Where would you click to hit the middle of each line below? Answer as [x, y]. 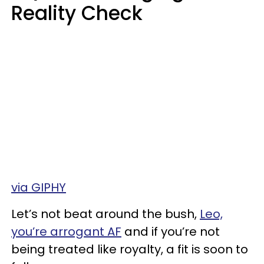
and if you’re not [171, 231]
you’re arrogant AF [66, 231]
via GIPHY [39, 187]
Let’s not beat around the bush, [105, 214]
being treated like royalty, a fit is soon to [130, 249]
